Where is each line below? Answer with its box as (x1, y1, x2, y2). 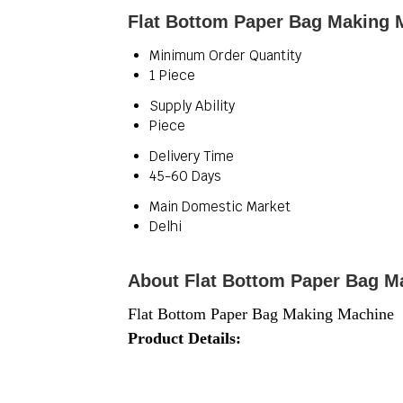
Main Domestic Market (149, 198, 291, 215)
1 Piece (149, 67, 195, 84)
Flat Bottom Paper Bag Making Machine (128, 305, 394, 323)
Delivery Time (149, 148, 234, 165)
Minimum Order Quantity (149, 47, 301, 64)
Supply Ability (149, 97, 235, 114)
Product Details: (128, 329, 241, 347)
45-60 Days (149, 167, 221, 184)
